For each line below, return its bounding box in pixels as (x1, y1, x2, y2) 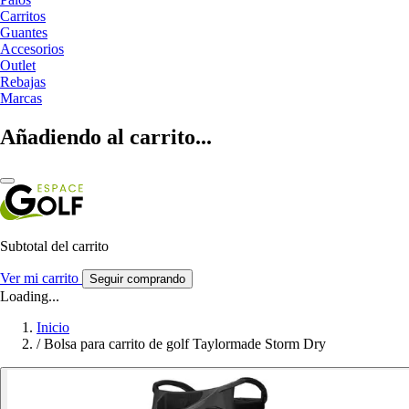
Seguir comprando (89, 271, 185, 286)
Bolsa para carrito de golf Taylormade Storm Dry (44, 335, 326, 351)
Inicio (37, 319, 69, 335)
